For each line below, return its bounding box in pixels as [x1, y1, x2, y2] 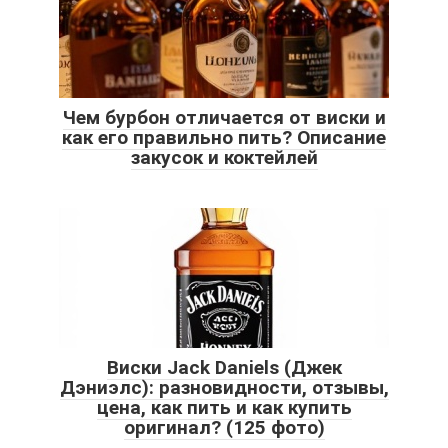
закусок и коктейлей [130, 146, 318, 170]
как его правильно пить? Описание [62, 126, 386, 150]
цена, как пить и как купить [96, 396, 352, 420]
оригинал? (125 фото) [123, 416, 325, 440]
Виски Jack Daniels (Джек [106, 356, 342, 380]
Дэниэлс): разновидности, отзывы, [59, 376, 389, 400]
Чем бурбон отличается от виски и [62, 106, 386, 130]
